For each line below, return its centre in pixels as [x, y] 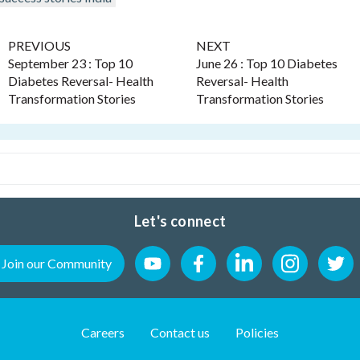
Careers [103, 333]
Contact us [180, 333]
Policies [257, 333]
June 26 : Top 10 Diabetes [267, 63]
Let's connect [180, 221]
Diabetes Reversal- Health [81, 81]
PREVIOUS [39, 46]
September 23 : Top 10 [70, 63]
